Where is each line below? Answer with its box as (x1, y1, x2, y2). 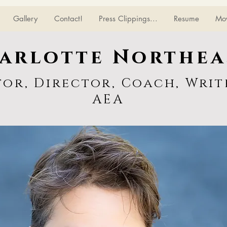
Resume (173, 14, 199, 23)
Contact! (54, 14, 83, 23)
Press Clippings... (98, 14, 158, 23)
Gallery (13, 14, 37, 23)
